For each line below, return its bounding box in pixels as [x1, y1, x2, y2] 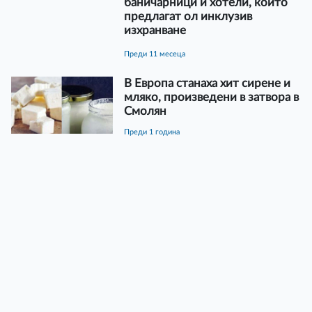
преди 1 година [129, 127, 180, 136]
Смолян [123, 104, 166, 117]
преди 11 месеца [129, 49, 185, 58]
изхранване [123, 24, 186, 36]
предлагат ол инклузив [123, 10, 252, 22]
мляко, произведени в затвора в [123, 91, 299, 103]
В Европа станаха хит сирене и [123, 77, 290, 89]
